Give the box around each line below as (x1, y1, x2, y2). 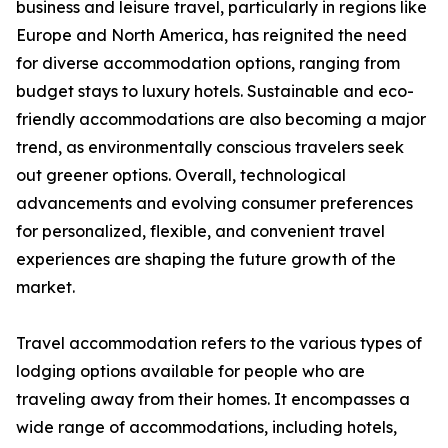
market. (16, 277, 75, 298)
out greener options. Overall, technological (16, 165, 346, 186)
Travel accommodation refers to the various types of (16, 333, 422, 354)
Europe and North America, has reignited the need (16, 25, 407, 46)
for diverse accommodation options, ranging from (16, 53, 400, 74)
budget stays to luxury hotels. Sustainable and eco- (16, 81, 414, 102)
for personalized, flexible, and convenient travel (16, 221, 385, 242)
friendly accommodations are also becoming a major (16, 109, 426, 130)
